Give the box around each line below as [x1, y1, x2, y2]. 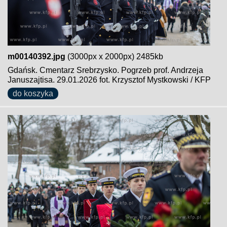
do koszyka [13, 89, 53, 98]
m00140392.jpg [8, 52, 65, 61]
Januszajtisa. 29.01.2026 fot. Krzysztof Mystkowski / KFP [8, 75, 211, 84]
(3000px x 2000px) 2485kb [65, 52, 163, 61]
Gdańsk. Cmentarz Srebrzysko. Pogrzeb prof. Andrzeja [8, 66, 203, 74]
